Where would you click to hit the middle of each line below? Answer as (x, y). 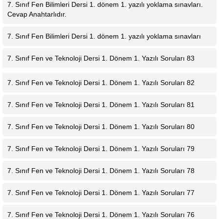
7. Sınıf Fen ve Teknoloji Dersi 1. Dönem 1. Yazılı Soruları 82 (101, 83)
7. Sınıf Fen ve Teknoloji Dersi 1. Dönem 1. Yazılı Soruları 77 (101, 193)
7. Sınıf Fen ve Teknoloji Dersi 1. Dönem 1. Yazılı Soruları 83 (101, 58)
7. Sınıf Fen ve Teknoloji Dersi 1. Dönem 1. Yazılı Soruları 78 (101, 171)
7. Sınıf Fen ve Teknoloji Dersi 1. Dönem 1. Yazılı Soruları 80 (101, 127)
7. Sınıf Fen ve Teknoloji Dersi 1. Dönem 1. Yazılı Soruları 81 (101, 105)
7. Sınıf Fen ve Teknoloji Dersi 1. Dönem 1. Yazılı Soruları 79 (101, 149)
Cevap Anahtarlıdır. (37, 14)
